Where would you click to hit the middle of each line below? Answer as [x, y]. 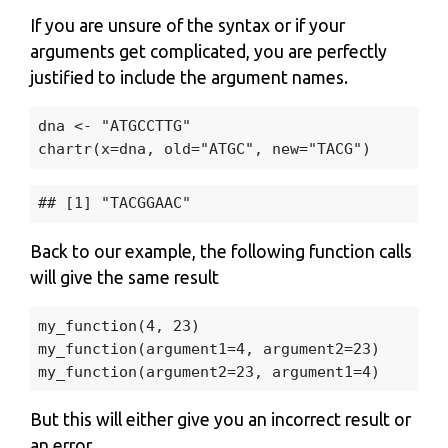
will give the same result [124, 277]
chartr [64, 148]
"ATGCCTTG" [145, 125]
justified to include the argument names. [189, 78]
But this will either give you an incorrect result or [220, 420]
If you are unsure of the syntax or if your [187, 26]
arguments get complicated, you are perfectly [208, 52]
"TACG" [334, 148]
